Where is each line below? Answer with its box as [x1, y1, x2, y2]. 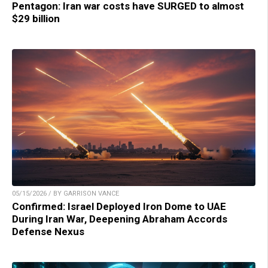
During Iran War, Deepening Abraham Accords [12, 212, 227, 225]
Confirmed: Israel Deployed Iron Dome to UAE [12, 200, 226, 212]
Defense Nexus [12, 225, 84, 237]
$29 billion [12, 12, 60, 25]
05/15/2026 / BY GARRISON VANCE [12, 189, 119, 197]
